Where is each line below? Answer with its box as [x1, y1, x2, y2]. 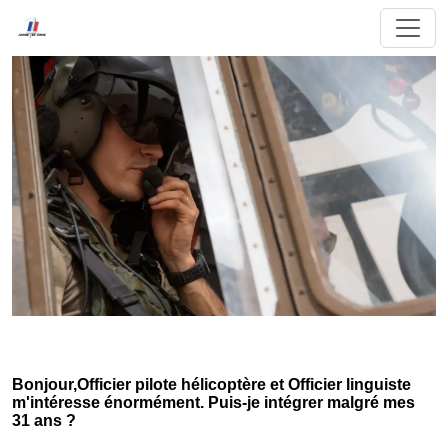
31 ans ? [12, 412, 76, 429]
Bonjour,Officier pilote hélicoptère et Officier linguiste [12, 376, 411, 393]
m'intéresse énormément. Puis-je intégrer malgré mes [12, 394, 415, 411]
